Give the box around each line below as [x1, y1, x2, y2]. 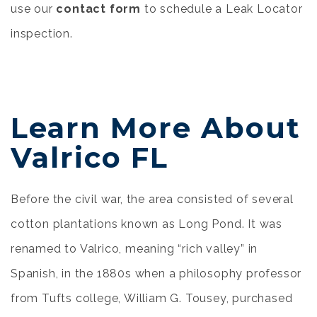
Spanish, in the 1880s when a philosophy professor [11, 267, 302, 280]
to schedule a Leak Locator [141, 2, 303, 16]
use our [11, 2, 57, 16]
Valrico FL [11, 140, 168, 175]
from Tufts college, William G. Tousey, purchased [11, 292, 293, 305]
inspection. [11, 27, 73, 40]
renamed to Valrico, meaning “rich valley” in [11, 242, 258, 255]
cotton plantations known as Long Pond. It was [11, 217, 282, 231]
